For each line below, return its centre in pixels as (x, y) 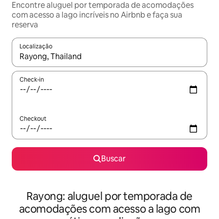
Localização (36, 47)
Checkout (33, 119)
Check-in (32, 80)
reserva (25, 25)
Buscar (113, 159)
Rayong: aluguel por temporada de (109, 197)
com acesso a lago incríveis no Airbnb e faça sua (97, 15)
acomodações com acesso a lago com (109, 209)
